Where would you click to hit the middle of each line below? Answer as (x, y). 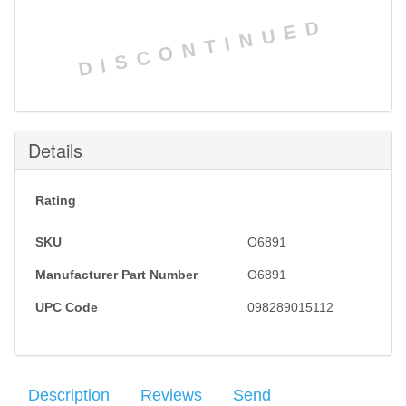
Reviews (171, 395)
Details (55, 150)
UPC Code (67, 307)
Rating (56, 200)
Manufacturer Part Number (116, 274)
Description (69, 395)
